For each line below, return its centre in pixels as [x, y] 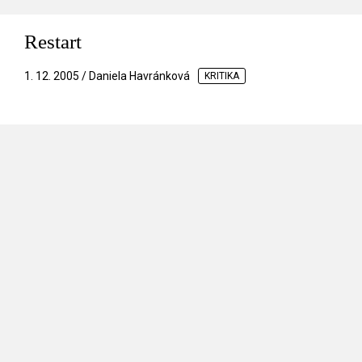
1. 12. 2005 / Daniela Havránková [107, 76]
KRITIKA [222, 76]
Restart [53, 42]
